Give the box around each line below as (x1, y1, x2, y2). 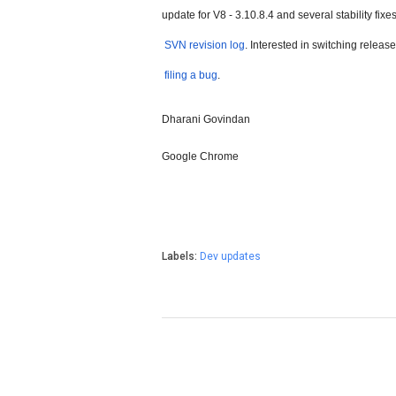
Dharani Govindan (162, 113, 250, 126)
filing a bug (164, 69, 217, 81)
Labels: (162, 250, 200, 263)
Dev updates (200, 250, 261, 263)
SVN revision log (164, 39, 245, 51)
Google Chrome (162, 150, 239, 163)
